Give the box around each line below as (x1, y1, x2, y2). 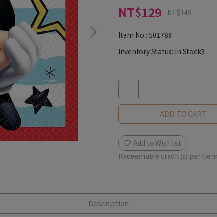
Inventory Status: (118, 46, 175, 56)
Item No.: (118, 30, 149, 40)
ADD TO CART (159, 108, 206, 119)
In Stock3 (175, 46, 205, 56)
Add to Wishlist (133, 138, 181, 148)
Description (88, 198, 129, 208)
